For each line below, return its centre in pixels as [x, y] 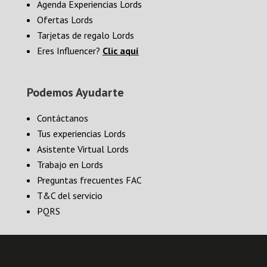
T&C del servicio [69, 196]
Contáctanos [62, 118]
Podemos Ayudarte [75, 93]
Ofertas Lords [65, 20]
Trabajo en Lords [70, 165]
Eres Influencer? [69, 51]
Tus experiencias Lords [81, 134]
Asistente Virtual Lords [83, 149]
